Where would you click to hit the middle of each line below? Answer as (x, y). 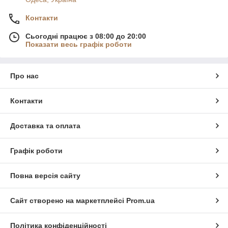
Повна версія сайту (45, 176)
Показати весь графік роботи (79, 45)
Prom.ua (140, 201)
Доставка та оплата (45, 126)
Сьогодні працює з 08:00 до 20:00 (86, 36)
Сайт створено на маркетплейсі (68, 201)
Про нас (24, 76)
